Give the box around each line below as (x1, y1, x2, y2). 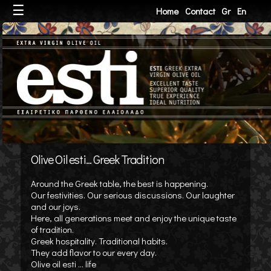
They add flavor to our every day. (30, 246, 157, 258)
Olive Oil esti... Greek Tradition (30, 151, 164, 167)
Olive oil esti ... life (30, 258, 96, 270)
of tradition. (30, 223, 74, 235)
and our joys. (30, 200, 80, 212)
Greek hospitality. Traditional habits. (30, 235, 168, 247)
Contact (184, 5, 215, 17)
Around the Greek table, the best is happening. (30, 177, 208, 189)
